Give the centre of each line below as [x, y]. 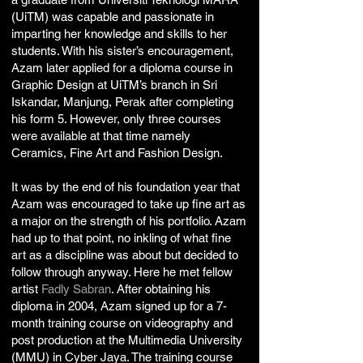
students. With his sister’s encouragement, [122, 51]
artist [26, 289]
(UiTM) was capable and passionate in [113, 17]
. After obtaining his [161, 289]
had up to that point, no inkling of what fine [121, 238]
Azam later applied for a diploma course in [122, 68]
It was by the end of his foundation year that [126, 187]
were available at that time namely [101, 136]
